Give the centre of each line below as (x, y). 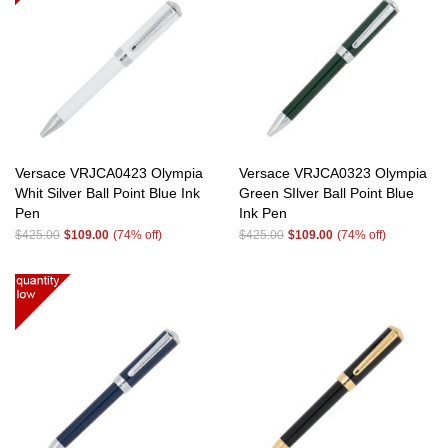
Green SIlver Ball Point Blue (326, 193)
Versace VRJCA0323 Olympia (333, 173)
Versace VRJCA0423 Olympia (109, 173)
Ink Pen (263, 213)
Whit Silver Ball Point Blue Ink (107, 193)
